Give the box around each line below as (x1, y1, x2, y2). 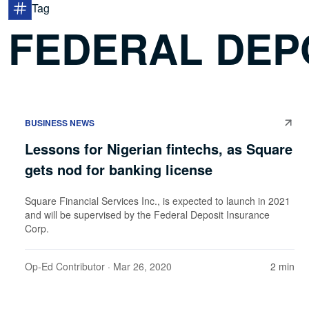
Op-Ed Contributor (25, 259, 105, 273)
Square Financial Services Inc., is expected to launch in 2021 (25, 193, 290, 208)
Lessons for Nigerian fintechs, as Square (25, 138, 292, 159)
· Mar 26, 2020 (105, 259, 172, 273)
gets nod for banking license (25, 159, 212, 179)
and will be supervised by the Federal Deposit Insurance (25, 207, 270, 221)
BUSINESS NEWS (25, 116, 94, 129)
